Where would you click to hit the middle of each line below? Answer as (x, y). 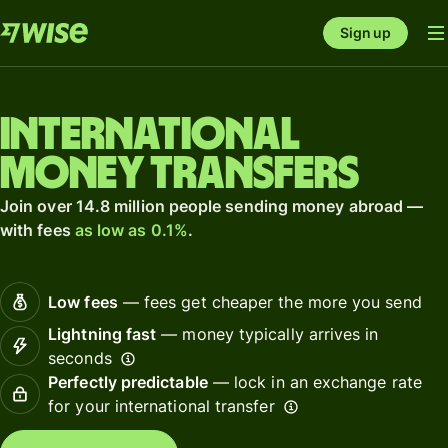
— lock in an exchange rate (314, 381)
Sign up (365, 32)
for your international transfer (161, 405)
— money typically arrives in (267, 333)
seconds (80, 357)
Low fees (83, 301)
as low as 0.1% (131, 229)
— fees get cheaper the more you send (269, 301)
